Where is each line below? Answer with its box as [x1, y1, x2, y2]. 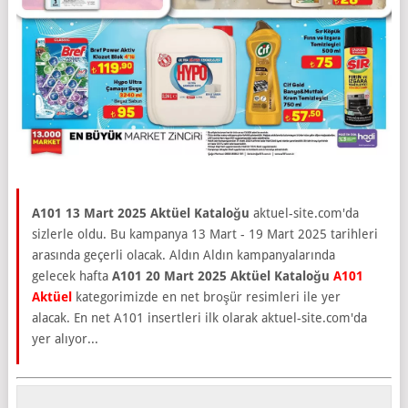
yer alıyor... [31, 331, 98, 346]
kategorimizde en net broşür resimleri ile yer [71, 289, 341, 304]
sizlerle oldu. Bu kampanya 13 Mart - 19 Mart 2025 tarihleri [31, 226, 378, 241]
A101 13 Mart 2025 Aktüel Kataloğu [31, 205, 250, 220]
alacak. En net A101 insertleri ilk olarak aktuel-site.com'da [31, 310, 367, 325]
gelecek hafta [31, 268, 112, 283]
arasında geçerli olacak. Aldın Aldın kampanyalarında [31, 247, 335, 262]
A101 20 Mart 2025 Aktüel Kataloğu [111, 268, 330, 283]
